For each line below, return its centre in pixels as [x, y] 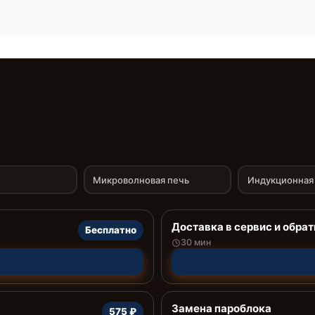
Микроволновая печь [141, 180]
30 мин [196, 242]
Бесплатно [111, 230]
